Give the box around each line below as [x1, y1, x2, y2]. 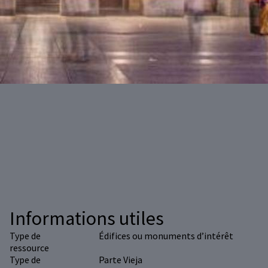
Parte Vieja [98, 254, 142, 266]
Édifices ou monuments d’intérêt [98, 230, 233, 242]
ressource [10, 242, 49, 254]
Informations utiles [10, 206, 164, 231]
